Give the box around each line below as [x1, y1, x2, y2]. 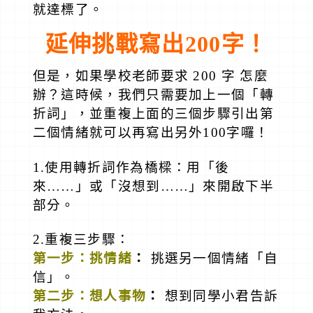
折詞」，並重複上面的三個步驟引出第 [32, 106, 274, 122]
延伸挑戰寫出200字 [45, 31, 245, 57]
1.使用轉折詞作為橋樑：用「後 [32, 159, 230, 175]
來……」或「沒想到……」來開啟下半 [32, 178, 274, 194]
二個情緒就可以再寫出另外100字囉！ [32, 125, 270, 140]
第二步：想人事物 [32, 289, 147, 304]
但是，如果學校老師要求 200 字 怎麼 [32, 68, 268, 84]
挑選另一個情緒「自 [146, 251, 279, 266]
